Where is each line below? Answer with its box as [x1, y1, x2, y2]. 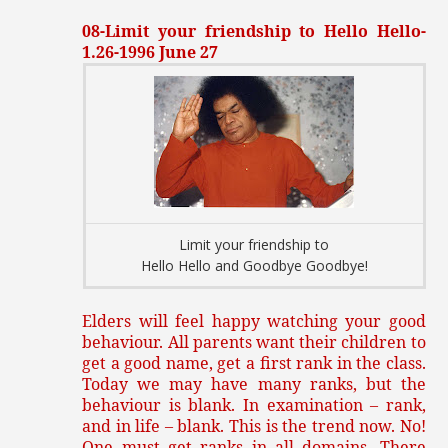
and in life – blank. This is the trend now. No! [82, 414, 426, 437]
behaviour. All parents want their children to [82, 330, 426, 353]
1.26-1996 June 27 [82, 40, 219, 63]
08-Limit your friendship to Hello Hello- [82, 19, 426, 42]
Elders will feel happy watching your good [82, 309, 426, 332]
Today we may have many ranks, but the [82, 372, 426, 395]
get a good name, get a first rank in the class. [82, 351, 426, 374]
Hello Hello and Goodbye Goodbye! [140, 255, 368, 275]
